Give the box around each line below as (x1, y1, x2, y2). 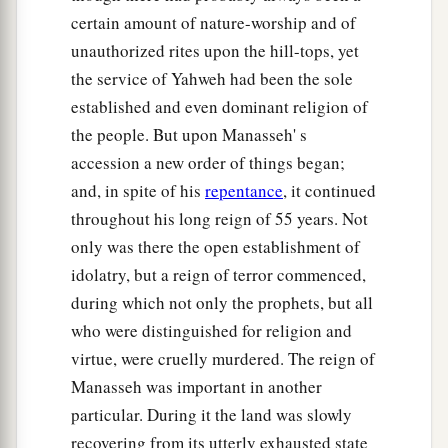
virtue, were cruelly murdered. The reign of (71, 347, 375, 371)
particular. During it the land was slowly (71, 403, 352, 427)
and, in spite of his (71, 179, 205, 203)
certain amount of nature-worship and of (71, 11, 356, 35)
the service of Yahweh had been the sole (71, 67, 353, 91)
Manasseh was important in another (71, 375, 322, 399)
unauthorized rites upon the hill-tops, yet (71, 39, 359, 63)
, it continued (283, 179, 376, 203)
